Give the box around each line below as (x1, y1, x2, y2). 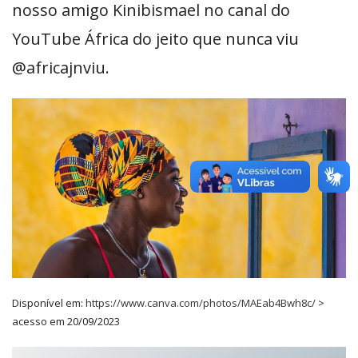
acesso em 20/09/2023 (12, 314, 120, 329)
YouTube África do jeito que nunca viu (12, 27, 299, 50)
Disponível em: (12, 296, 86, 311)
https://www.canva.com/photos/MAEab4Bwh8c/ (86, 296, 316, 311)
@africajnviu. (12, 56, 109, 78)
